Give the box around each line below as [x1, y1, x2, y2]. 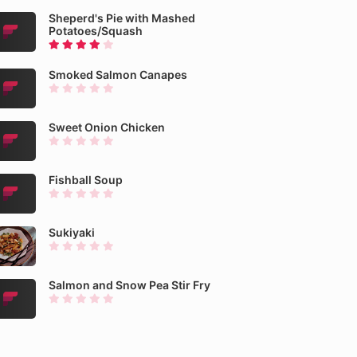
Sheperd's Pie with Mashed [49, 11, 195, 25]
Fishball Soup [49, 173, 123, 186]
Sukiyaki [49, 226, 95, 239]
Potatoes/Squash [49, 24, 143, 37]
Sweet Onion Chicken [49, 120, 165, 134]
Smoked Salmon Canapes [49, 68, 187, 81]
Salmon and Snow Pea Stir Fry [49, 278, 210, 292]
